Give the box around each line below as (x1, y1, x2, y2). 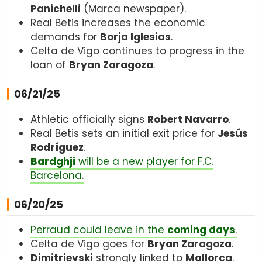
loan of (30, 57, 69, 72)
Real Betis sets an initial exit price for (30, 126, 218, 140)
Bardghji (30, 154, 75, 168)
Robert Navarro (147, 112, 229, 126)
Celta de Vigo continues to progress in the (30, 43, 244, 58)
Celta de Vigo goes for (30, 236, 147, 251)
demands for (30, 29, 100, 44)
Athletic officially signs (30, 112, 147, 126)
